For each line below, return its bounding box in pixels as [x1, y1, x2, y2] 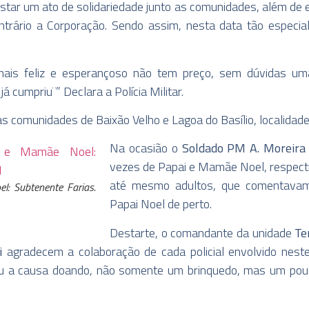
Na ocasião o [110, 139, 182, 158]
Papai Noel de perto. [110, 195, 212, 214]
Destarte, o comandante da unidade [110, 223, 295, 242]
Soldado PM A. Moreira [181, 139, 306, 158]
